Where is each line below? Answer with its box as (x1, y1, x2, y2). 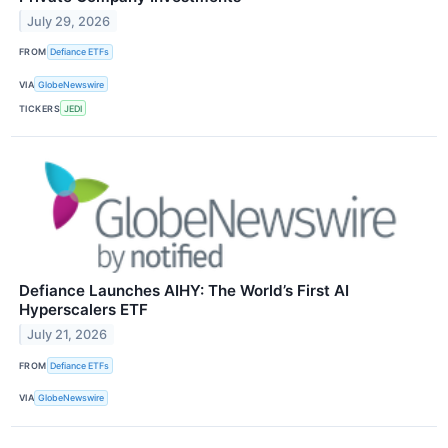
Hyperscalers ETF (19, 300, 148, 320)
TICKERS (19, 102, 61, 114)
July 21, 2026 (27, 327, 108, 343)
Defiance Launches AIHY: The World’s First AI (19, 281, 349, 301)
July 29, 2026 (27, 13, 111, 29)
